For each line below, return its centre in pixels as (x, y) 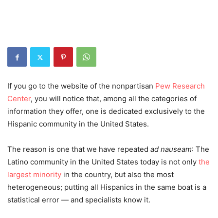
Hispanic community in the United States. (78, 124)
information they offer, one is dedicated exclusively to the (106, 111)
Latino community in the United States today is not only (103, 162)
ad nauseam (171, 149)
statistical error (34, 200)
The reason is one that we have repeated (79, 149)
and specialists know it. (110, 200)
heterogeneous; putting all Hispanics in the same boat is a (107, 187)
